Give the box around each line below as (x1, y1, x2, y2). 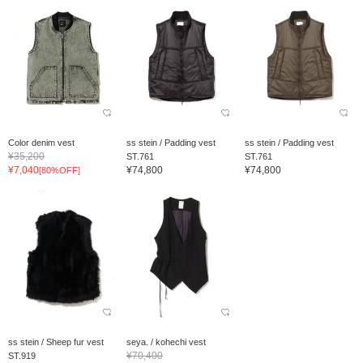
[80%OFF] (39, 165, 80, 176)
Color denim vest (8, 138, 75, 148)
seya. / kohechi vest (126, 336, 206, 347)
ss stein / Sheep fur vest (8, 336, 104, 347)
